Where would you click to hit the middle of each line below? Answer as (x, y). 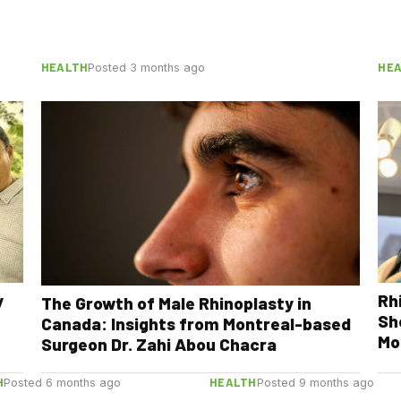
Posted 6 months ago (63, 383)
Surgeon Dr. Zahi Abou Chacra (158, 345)
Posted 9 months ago (315, 383)
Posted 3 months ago (147, 67)
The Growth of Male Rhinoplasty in (176, 303)
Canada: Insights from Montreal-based (196, 324)
